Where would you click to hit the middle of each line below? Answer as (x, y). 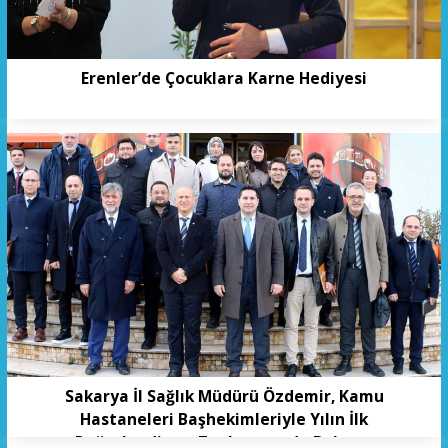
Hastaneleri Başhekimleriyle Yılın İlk (224, 419)
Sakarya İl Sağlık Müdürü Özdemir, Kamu (224, 396)
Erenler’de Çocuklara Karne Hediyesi (224, 78)
